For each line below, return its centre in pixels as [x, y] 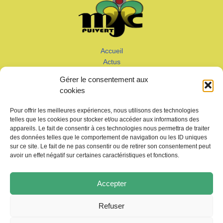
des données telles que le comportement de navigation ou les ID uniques [109, 137]
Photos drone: [84, 193]
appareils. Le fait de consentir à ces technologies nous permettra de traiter [110, 128]
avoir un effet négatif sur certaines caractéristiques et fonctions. [95, 155]
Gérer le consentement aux [104, 79]
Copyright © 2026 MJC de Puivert [111, 177]
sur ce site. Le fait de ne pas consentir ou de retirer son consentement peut [110, 146]
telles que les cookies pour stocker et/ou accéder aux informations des [105, 119]
